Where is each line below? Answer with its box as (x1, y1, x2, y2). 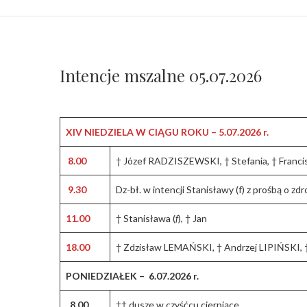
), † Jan (178, 212, 207, 224)
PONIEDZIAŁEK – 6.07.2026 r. (66, 269, 199, 282)
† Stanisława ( (116, 212, 175, 224)
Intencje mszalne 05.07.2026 (60, 64, 262, 86)
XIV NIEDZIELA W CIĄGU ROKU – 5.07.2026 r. (66, 125, 269, 138)
